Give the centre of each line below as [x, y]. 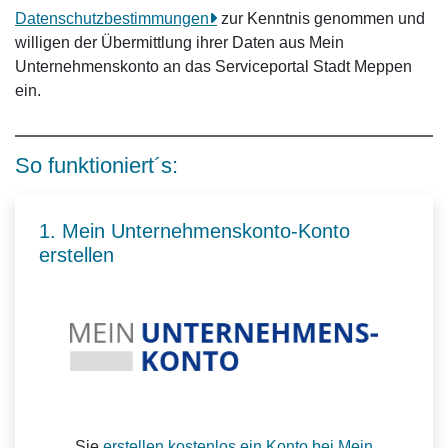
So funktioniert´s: [96, 165]
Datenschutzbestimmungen [112, 18]
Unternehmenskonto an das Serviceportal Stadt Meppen [213, 66]
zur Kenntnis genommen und [321, 18]
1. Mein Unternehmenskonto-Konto [194, 231]
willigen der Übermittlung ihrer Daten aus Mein [179, 42]
